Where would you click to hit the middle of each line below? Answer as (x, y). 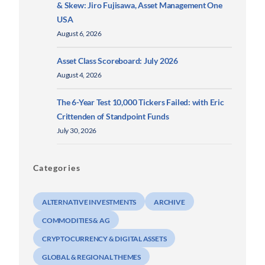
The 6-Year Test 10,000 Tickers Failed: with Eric (140, 102)
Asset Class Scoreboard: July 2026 (117, 61)
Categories (57, 167)
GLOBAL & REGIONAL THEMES (91, 257)
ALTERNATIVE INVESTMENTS (89, 202)
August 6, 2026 (80, 34)
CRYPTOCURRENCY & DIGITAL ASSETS (104, 239)
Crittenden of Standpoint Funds (113, 117)
